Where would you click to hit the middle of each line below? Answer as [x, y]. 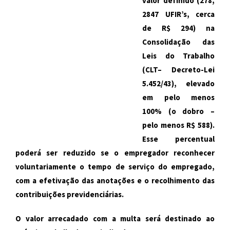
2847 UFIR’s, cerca [178, 14]
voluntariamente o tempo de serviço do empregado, [115, 167]
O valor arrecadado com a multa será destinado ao [115, 218]
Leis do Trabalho [178, 56]
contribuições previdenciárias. [70, 194]
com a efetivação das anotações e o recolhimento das [115, 180]
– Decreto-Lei [186, 70]
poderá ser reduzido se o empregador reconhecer [115, 153]
